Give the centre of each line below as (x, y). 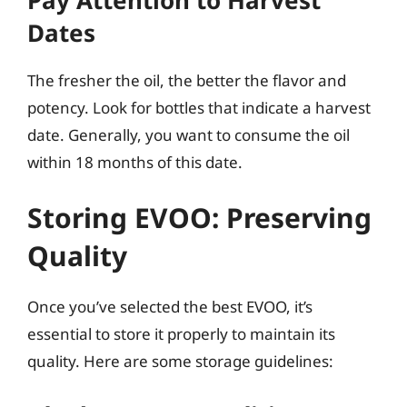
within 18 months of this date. (135, 162)
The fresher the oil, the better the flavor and (187, 80)
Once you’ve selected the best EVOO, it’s (170, 307)
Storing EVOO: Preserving (199, 218)
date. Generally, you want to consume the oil (189, 134)
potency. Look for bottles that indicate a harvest (199, 107)
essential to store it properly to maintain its (181, 334)
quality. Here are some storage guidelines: (180, 361)
